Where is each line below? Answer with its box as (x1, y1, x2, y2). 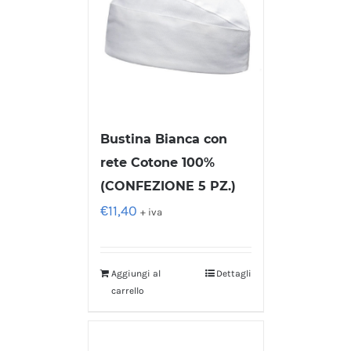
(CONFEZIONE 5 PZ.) (100, 179, 236, 194)
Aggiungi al (110, 268, 161, 280)
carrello (110, 285, 144, 297)
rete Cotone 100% (100, 155, 215, 171)
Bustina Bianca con (100, 132, 227, 147)
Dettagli (215, 268, 251, 280)
